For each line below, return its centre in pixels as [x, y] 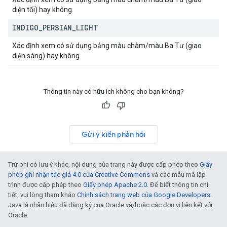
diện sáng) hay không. [47, 56]
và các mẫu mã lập [178, 175]
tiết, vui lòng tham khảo [43, 195]
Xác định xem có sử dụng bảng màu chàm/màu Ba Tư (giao [107, 46]
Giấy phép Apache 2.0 [115, 185]
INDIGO [25, 28]
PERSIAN [57, 28]
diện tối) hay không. [43, 10]
